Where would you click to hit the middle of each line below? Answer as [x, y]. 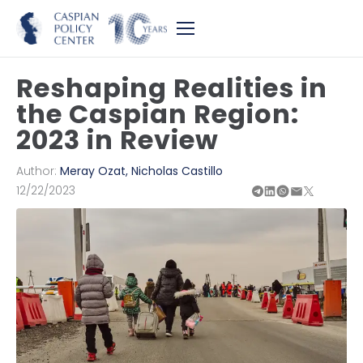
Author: [38, 171]
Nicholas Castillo [177, 171]
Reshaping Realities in [172, 88]
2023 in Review [117, 140]
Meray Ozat [93, 171]
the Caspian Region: [158, 114]
